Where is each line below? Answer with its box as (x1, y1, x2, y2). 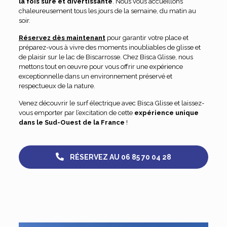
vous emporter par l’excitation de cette (18, 109, 134, 117)
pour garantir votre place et (105, 34, 188, 42)
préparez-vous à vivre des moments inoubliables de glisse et (18, 44, 201, 51)
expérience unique (134, 109, 199, 117)
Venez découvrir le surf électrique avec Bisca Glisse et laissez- (18, 99, 204, 107)
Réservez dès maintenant (18, 34, 105, 42)
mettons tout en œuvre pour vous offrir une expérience (18, 63, 183, 70)
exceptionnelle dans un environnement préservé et (18, 72, 172, 80)
